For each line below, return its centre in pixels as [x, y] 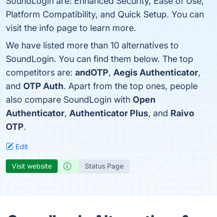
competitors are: [40, 72]
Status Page [104, 166]
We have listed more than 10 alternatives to [92, 45]
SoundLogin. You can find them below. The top [100, 59]
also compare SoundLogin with [69, 100]
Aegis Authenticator [156, 72]
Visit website [32, 166]
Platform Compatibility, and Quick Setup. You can [105, 14]
